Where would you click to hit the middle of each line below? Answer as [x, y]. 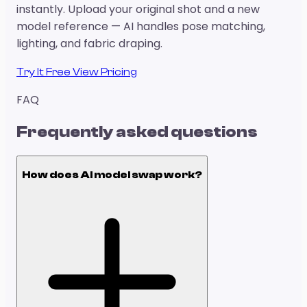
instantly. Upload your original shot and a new [138, 10]
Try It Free [45, 72]
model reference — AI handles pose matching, [141, 27]
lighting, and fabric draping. [89, 44]
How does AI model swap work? [112, 174]
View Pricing [105, 72]
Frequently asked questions [137, 132]
